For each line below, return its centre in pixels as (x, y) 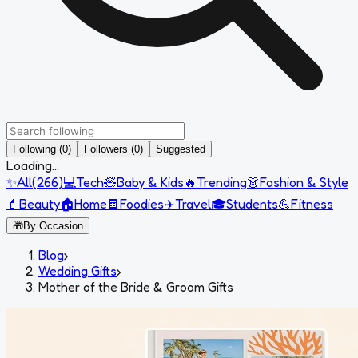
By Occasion (53, 225)
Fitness (312, 203)
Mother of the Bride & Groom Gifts (136, 286)
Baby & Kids (150, 182)
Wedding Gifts (78, 270)
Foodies (142, 203)
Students (252, 203)
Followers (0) (113, 149)
